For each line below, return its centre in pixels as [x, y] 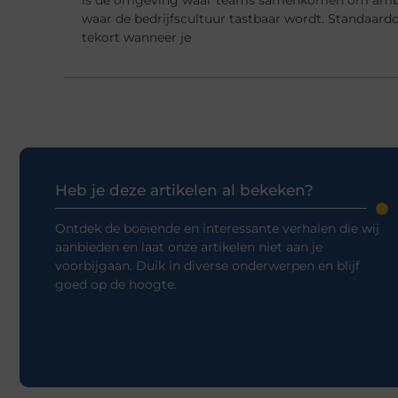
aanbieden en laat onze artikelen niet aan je [189, 247]
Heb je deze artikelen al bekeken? [184, 190]
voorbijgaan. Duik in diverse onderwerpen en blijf [207, 265]
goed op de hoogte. [116, 284]
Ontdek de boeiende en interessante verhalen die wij [217, 228]
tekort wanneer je [136, 37]
